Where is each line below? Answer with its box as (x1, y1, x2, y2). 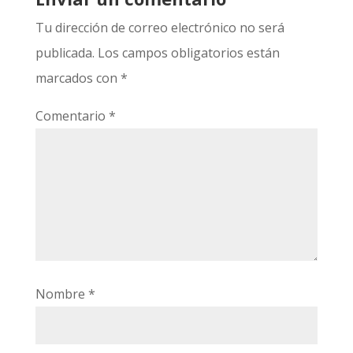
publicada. (35, 44, 95, 61)
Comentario (35, 107, 109, 124)
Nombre (35, 285, 88, 303)
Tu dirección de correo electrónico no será (35, 19, 284, 36)
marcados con (35, 69, 121, 87)
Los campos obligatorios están (97, 44, 280, 61)
